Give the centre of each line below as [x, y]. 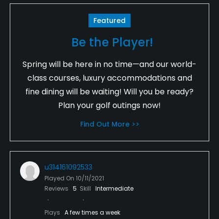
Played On [60, 178]
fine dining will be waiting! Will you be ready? [109, 91]
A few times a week [92, 212]
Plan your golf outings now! [109, 105]
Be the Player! [112, 42]
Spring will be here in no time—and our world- [109, 64]
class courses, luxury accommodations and [109, 78]
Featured [109, 20]
